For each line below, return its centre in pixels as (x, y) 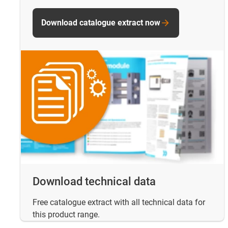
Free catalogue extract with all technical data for (119, 203)
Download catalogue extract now (101, 22)
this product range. (66, 215)
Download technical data (94, 182)
